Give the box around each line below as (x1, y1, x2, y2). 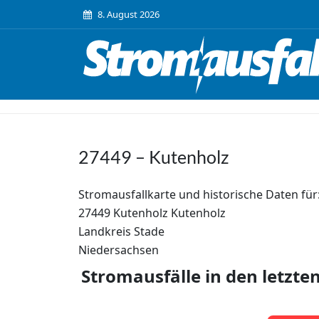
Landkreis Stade (78, 224, 164, 239)
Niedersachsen (78, 242, 159, 258)
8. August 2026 (98, 8, 159, 21)
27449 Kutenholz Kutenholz (78, 205, 226, 221)
